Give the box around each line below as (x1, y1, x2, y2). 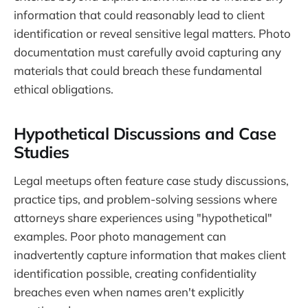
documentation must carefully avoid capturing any (14, 44, 281, 59)
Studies (14, 141, 69, 162)
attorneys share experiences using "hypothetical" (14, 210, 272, 225)
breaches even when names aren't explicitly (14, 284, 244, 299)
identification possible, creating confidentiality (14, 265, 256, 280)
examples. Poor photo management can (14, 228, 226, 243)
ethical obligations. (14, 81, 113, 96)
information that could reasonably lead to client (14, 7, 265, 22)
